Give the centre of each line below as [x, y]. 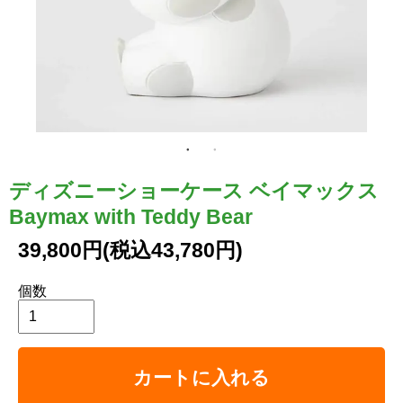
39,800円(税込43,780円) [130, 250]
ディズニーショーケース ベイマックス [194, 190]
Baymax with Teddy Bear [131, 216]
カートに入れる [201, 377]
